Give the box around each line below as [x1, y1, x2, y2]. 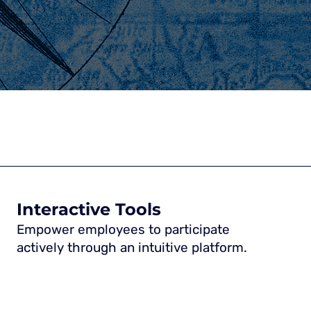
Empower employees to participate [17, 221, 230, 237]
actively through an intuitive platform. [17, 239, 248, 255]
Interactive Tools [17, 199, 162, 219]
